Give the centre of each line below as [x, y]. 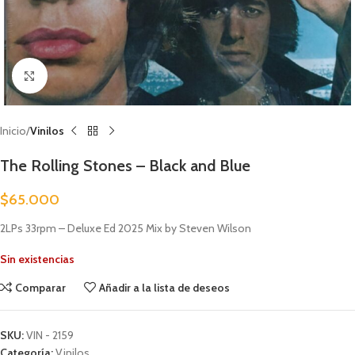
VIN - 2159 [50, 335]
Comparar [41, 288]
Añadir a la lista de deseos [165, 288]
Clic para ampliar [85, 75]
